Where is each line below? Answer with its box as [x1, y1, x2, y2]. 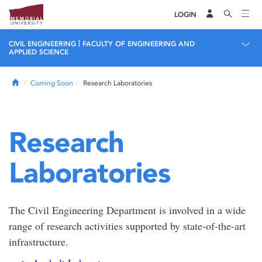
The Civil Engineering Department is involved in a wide [9, 203, 246, 217]
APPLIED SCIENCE [9, 48, 68, 56]
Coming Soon [30, 79, 73, 87]
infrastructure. [9, 235, 68, 249]
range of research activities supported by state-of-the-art [9, 219, 246, 233]
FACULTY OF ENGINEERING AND [82, 40, 195, 48]
